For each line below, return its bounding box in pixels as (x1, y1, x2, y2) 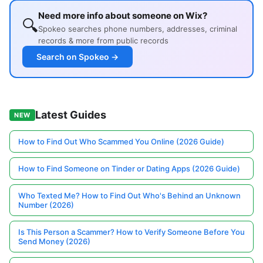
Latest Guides (35, 109, 106, 122)
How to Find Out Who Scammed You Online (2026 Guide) (18, 137, 224, 147)
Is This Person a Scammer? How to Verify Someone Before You (18, 227, 245, 237)
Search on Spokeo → (36, 52, 119, 62)
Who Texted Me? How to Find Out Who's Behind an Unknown (18, 191, 241, 201)
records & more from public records (38, 36, 168, 46)
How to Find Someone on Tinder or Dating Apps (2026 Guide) (18, 164, 240, 174)
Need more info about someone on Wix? (38, 10, 207, 22)
